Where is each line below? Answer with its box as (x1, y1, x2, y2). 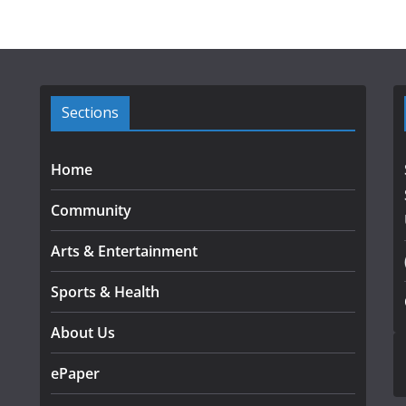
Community (51, 200, 131, 220)
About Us (51, 323, 115, 343)
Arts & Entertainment (51, 241, 198, 261)
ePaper (51, 363, 100, 383)
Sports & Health (51, 282, 159, 302)
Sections (62, 102, 119, 122)
